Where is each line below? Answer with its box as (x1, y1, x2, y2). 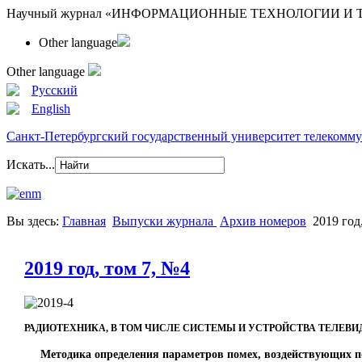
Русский (32, 83, 78, 97)
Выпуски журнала (112, 214, 217, 228)
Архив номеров (220, 214, 306, 228)
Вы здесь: (6, 214, 62, 228)
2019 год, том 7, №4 (24, 257, 190, 279)
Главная (62, 214, 106, 228)
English (32, 102, 70, 116)
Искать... (6, 158, 55, 171)
